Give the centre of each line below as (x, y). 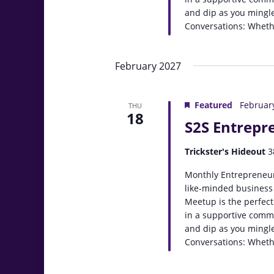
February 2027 (148, 66)
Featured (214, 105)
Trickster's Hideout (227, 151)
